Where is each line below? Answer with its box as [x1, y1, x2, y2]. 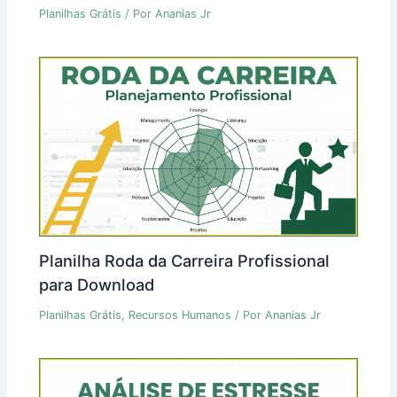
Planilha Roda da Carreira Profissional [39, 251, 331, 271]
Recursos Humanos [128, 308, 232, 323]
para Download [39, 275, 155, 295]
